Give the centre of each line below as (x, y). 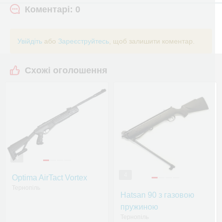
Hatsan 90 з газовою (157, 195)
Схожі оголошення (66, 70)
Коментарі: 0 (53, 9)
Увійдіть (30, 41)
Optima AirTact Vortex (50, 178)
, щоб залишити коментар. (152, 41)
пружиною (139, 207)
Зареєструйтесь (83, 41)
